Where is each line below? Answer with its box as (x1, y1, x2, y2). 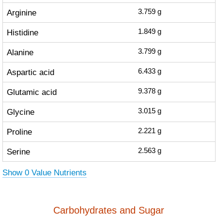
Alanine (6, 47, 33, 57)
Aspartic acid (6, 67, 54, 77)
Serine (6, 147, 30, 156)
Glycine (6, 107, 34, 117)
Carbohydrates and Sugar (53, 205, 164, 216)
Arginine (6, 8, 36, 17)
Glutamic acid (6, 87, 57, 97)
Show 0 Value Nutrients (2, 168, 87, 177)
